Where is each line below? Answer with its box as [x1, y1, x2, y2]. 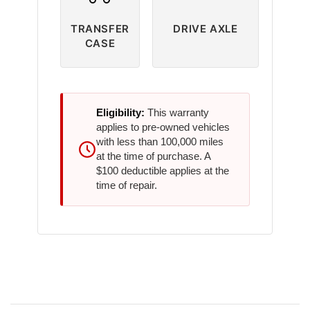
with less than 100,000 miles [96, 136, 224, 148]
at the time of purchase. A [96, 151, 210, 163]
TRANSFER [71, 22, 129, 36]
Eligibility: [96, 107, 145, 119]
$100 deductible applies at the [96, 165, 229, 177]
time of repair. [96, 180, 157, 192]
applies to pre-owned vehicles [96, 122, 230, 134]
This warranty [145, 107, 209, 119]
